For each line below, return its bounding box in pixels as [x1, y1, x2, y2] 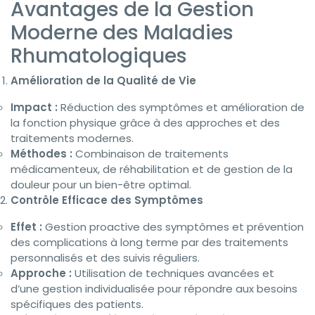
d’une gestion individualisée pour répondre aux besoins [11, 281, 297, 297]
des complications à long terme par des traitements [11, 235, 288, 250]
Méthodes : [11, 146, 72, 162]
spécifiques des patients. [11, 297, 143, 312]
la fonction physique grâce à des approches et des [11, 115, 280, 131]
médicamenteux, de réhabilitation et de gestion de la [11, 162, 292, 177]
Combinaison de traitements [72, 146, 229, 162]
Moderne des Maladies [11, 19, 233, 47]
